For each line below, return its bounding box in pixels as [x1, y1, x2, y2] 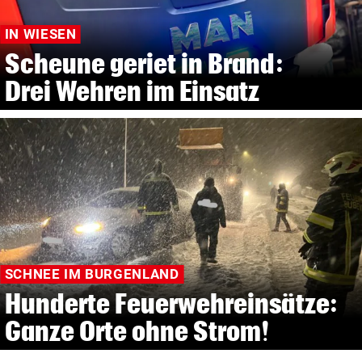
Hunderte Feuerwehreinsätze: [4, 288, 338, 319]
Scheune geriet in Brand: [4, 48, 284, 78]
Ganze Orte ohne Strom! [4, 316, 271, 347]
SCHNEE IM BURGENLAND [4, 266, 179, 283]
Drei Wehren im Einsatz [4, 75, 260, 106]
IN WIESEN [4, 26, 77, 43]
